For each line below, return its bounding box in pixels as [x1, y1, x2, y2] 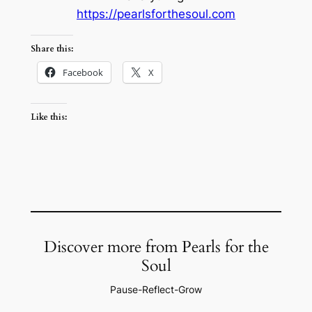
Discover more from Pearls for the [43, 236, 269, 258]
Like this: [30, 111, 67, 123]
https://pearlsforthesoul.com [77, 7, 235, 22]
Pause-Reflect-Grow [110, 283, 202, 296]
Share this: [30, 43, 73, 55]
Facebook [62, 66, 103, 79]
